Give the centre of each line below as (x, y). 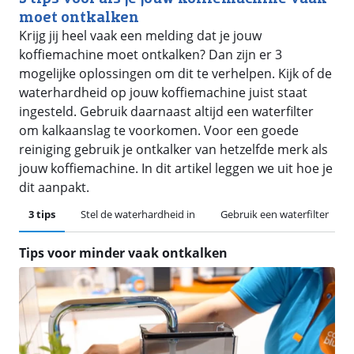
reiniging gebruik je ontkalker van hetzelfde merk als (173, 149)
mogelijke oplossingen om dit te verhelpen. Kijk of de (175, 73)
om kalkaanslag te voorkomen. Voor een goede (159, 130)
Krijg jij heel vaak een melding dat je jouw (140, 36)
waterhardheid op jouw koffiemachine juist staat (163, 92)
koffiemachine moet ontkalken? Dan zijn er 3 (151, 55)
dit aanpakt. (54, 187)
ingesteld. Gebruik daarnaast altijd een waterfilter (166, 111)
